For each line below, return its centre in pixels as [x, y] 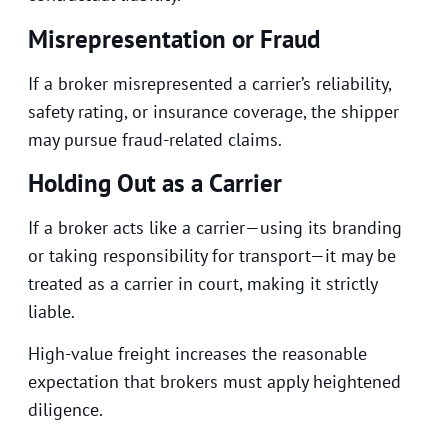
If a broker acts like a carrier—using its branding [215, 227]
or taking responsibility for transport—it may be [212, 255]
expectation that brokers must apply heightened [214, 382]
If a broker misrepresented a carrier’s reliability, [209, 83]
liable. [51, 311]
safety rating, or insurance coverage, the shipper [213, 111]
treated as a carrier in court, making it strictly [202, 283]
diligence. [65, 410]
